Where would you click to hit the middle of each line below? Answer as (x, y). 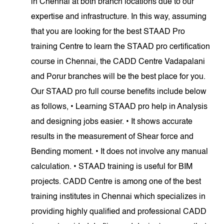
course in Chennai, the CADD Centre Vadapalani (118, 62)
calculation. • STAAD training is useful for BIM (112, 167)
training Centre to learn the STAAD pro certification (121, 47)
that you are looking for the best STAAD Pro (108, 32)
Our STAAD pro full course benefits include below (119, 92)
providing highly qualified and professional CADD (119, 212)
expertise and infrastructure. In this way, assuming (119, 17)
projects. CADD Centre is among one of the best (116, 182)
